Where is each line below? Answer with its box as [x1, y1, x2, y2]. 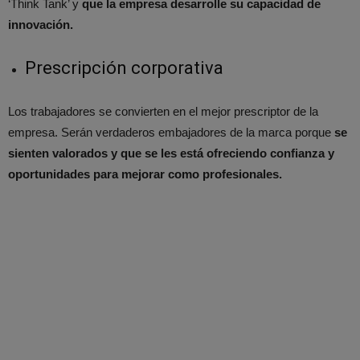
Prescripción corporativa [25, 58, 223, 79]
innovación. [8, 18, 73, 32]
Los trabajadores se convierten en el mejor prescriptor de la [8, 104, 318, 119]
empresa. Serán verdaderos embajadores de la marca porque [8, 125, 334, 140]
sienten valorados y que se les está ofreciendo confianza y [8, 146, 334, 161]
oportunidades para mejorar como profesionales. [8, 167, 282, 182]
